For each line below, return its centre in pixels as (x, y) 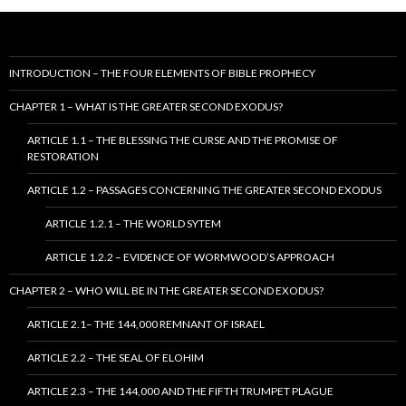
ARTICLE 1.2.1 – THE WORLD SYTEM (133, 224)
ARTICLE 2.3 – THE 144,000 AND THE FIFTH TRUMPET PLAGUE (180, 391)
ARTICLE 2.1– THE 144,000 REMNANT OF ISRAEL (146, 324)
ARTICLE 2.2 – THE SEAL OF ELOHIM (116, 358)
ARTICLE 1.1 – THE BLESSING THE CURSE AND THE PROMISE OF (183, 140)
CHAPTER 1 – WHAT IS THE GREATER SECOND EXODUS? (146, 107)
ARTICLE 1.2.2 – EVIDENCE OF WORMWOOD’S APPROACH (190, 257)
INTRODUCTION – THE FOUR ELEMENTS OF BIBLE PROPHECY (162, 73)
